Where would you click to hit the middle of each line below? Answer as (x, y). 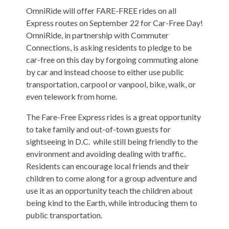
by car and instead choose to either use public (105, 72)
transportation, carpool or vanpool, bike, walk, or (111, 84)
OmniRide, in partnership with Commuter (97, 35)
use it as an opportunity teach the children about (109, 191)
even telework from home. (72, 97)
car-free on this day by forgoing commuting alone (112, 60)
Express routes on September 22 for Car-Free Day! (114, 23)
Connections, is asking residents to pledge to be (109, 48)
